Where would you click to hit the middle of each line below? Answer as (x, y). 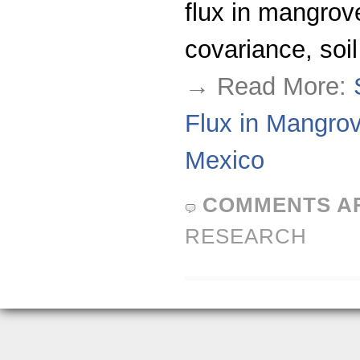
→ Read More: (269, 86)
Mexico (225, 160)
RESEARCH (246, 236)
